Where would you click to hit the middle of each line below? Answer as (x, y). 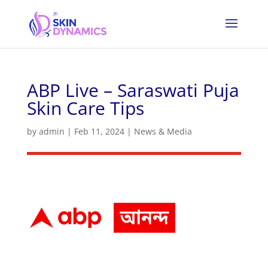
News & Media (163, 131)
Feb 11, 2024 (99, 131)
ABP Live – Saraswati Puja (133, 90)
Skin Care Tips (85, 108)
